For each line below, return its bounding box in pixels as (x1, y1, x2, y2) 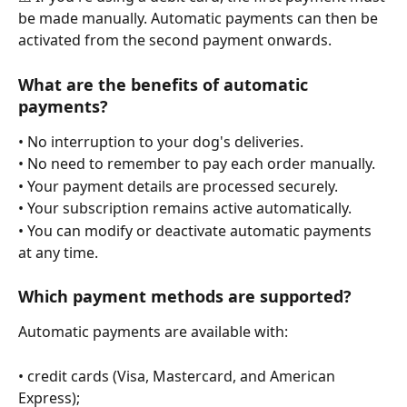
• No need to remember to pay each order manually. (18, 154, 375, 174)
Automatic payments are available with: (18, 321, 288, 342)
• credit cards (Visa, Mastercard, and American (18, 365, 339, 386)
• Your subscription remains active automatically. (18, 198, 352, 219)
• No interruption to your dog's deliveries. (18, 131, 303, 152)
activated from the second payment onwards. (18, 30, 332, 51)
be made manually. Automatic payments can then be (18, 8, 382, 29)
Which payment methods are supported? (18, 284, 352, 307)
